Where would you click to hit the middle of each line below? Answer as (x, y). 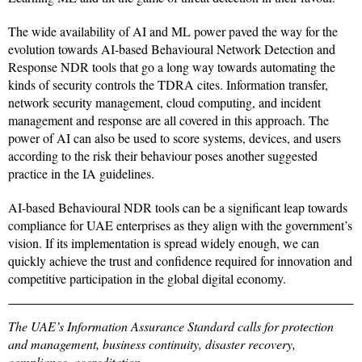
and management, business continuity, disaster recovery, (152, 344)
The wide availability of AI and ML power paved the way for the (173, 32)
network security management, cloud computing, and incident (164, 103)
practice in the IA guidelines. (81, 174)
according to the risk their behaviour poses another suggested (163, 156)
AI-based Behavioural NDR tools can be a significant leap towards (178, 208)
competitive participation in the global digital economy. (147, 279)
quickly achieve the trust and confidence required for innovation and (180, 261)
